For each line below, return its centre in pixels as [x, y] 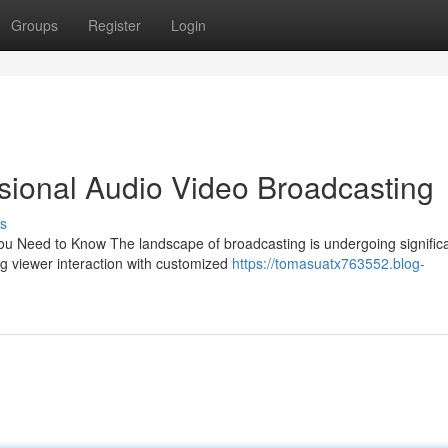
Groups [34, 25]
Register [114, 25]
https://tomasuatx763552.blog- [328, 263]
